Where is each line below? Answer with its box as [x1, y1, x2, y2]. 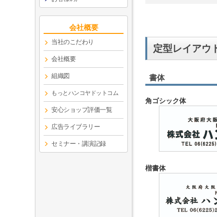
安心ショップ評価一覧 [51, 106, 112, 113]
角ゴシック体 [145, 97, 186, 105]
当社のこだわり [51, 38, 94, 46]
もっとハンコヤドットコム [51, 90, 118, 96]
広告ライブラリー [51, 123, 100, 130]
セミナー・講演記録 [51, 140, 106, 147]
